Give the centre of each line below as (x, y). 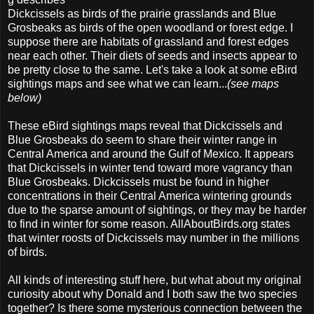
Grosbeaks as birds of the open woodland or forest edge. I (150, 27)
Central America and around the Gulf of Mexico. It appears (151, 153)
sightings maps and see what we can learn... (117, 83)
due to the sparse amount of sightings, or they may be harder (157, 210)
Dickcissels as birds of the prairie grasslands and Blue (142, 13)
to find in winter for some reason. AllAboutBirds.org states (149, 224)
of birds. (27, 252)
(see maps (253, 83)
